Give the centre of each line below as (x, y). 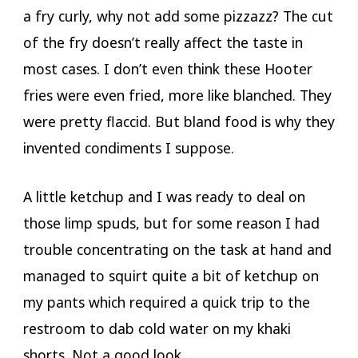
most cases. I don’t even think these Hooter (167, 68)
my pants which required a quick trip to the (166, 302)
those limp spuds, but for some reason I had (171, 223)
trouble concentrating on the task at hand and (177, 250)
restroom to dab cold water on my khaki (157, 329)
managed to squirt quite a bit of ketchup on (171, 276)
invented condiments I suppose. (128, 147)
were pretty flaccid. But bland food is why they (179, 121)
